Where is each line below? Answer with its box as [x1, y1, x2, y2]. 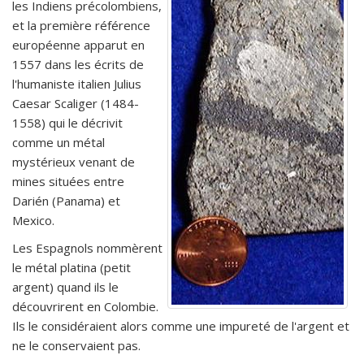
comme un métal [12, 133, 105, 150]
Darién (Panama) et [12, 192, 120, 209]
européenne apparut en [12, 36, 145, 53]
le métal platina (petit [12, 258, 131, 275]
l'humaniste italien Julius [12, 75, 141, 92]
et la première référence [12, 16, 150, 33]
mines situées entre [12, 172, 124, 189]
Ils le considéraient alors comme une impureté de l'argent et [12, 317, 349, 334]
